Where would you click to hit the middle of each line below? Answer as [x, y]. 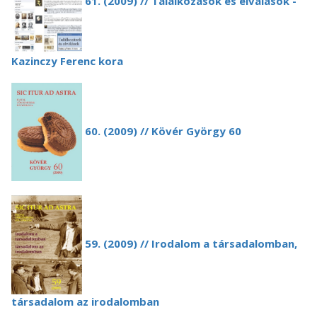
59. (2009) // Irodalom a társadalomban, [190, 244]
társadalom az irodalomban [85, 301]
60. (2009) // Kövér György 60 [162, 131]
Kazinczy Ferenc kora [67, 61]
